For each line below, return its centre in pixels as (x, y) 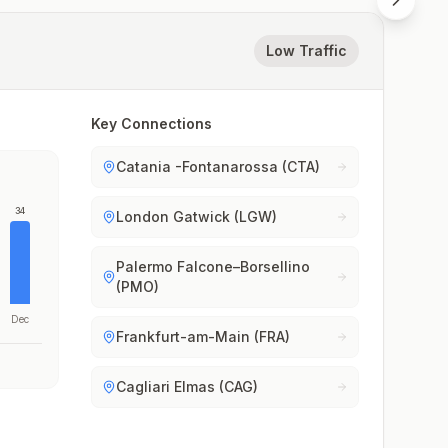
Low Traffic (306, 50)
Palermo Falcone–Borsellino (213, 266)
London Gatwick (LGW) (197, 216)
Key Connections (152, 123)
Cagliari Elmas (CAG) (187, 386)
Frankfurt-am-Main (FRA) (203, 336)
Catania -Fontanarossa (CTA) (218, 166)
